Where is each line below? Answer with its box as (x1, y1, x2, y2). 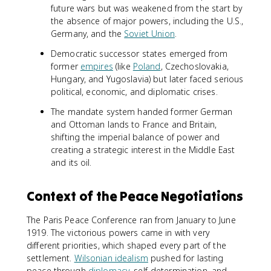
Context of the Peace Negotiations (27, 188, 243, 204)
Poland (132, 60, 161, 72)
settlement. (27, 252, 74, 264)
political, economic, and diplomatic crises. (51, 86, 218, 97)
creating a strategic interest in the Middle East (51, 144, 235, 155)
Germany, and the (51, 28, 125, 39)
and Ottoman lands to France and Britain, (51, 119, 217, 130)
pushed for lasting (148, 252, 224, 264)
